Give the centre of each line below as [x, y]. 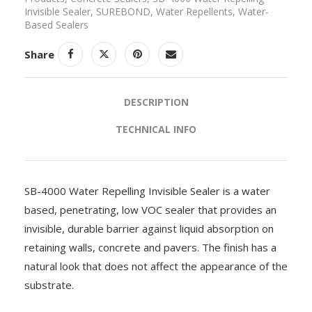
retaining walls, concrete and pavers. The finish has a [150, 247]
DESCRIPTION [156, 102]
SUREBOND [123, 11]
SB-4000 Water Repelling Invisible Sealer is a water [147, 190]
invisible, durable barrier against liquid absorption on [149, 228]
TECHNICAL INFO [156, 129]
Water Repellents [194, 11]
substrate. [49, 284]
